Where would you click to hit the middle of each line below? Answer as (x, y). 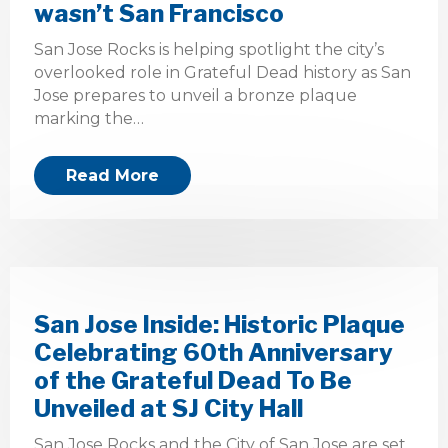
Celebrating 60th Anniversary (213, 352)
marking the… (89, 118)
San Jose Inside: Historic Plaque (219, 324)
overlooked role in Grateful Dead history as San (222, 72)
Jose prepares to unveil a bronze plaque (195, 95)
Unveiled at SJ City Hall (168, 408)
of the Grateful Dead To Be (193, 380)
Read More (112, 175)
